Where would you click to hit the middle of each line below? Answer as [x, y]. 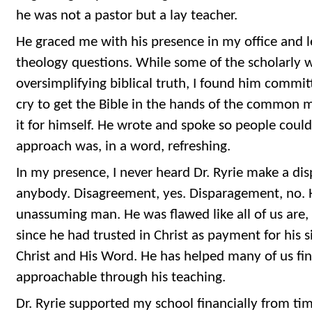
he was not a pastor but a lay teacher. [127, 16]
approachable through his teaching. [121, 277]
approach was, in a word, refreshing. [123, 147]
